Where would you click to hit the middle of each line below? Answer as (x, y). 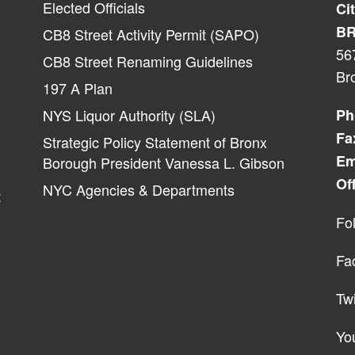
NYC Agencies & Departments (139, 189)
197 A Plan (78, 88)
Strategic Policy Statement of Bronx (155, 141)
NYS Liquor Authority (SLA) (129, 115)
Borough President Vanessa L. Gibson (164, 162)
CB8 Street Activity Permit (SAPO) (151, 34)
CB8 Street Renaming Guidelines (148, 61)
